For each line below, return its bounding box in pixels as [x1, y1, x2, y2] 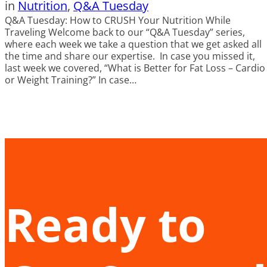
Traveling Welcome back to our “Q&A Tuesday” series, [5, 26, 245, 39]
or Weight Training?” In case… [5, 73, 136, 87]
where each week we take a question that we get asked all [5, 38, 262, 51]
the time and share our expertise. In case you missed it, [5, 49, 255, 63]
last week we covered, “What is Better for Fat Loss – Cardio [5, 61, 265, 75]
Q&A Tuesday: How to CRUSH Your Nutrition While [5, 14, 231, 27]
